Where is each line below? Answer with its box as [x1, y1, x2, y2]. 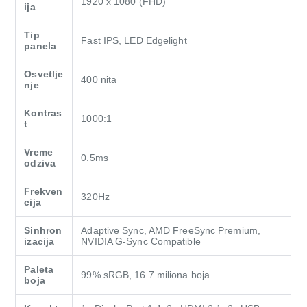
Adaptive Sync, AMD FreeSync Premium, [81, 225, 260, 236]
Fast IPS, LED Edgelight [81, 35, 187, 47]
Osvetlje [24, 69, 64, 80]
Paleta [24, 264, 53, 275]
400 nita [81, 74, 117, 86]
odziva [24, 158, 56, 169]
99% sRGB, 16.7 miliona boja [81, 269, 210, 281]
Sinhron [24, 225, 62, 236]
